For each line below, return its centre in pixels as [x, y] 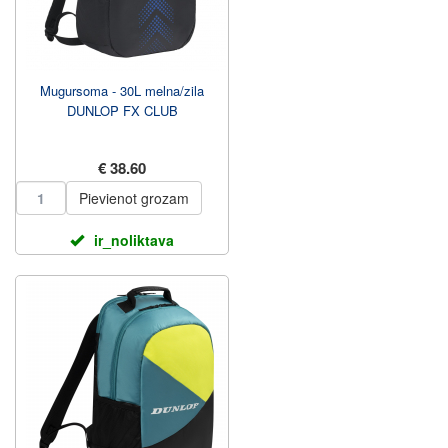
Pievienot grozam [134, 198]
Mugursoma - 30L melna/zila [122, 90]
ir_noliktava [134, 240]
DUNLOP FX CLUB [122, 110]
